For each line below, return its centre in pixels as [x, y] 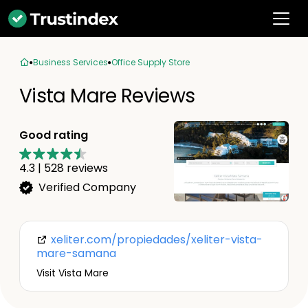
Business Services [70, 62]
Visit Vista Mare [73, 273]
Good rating [54, 135]
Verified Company [87, 187]
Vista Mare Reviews [107, 96]
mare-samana [76, 253]
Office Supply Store [151, 62]
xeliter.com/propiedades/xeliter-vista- [155, 240]
